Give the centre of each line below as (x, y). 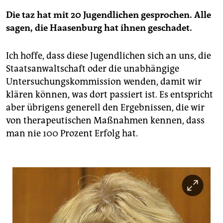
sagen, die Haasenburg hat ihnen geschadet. (99, 28)
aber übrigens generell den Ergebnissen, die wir (105, 108)
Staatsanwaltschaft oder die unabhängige (93, 69)
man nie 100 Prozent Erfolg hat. (72, 134)
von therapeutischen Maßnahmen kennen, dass (105, 121)
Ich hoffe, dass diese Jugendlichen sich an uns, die (109, 56)
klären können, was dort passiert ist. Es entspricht (110, 95)
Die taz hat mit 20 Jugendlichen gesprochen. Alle (109, 15)
